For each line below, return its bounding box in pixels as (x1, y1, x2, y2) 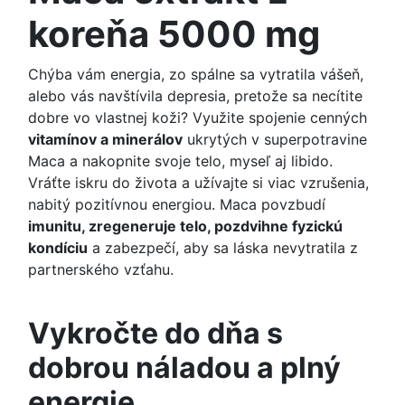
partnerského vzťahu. (28, 260, 174, 279)
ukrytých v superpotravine (183, 130, 367, 149)
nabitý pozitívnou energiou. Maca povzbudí (28, 195, 325, 214)
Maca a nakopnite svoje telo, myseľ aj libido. (28, 152, 333, 171)
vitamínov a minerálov (28, 130, 183, 149)
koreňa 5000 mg (28, 12, 320, 57)
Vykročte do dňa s (28, 316, 283, 352)
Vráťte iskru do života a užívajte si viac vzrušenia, (28, 174, 369, 193)
